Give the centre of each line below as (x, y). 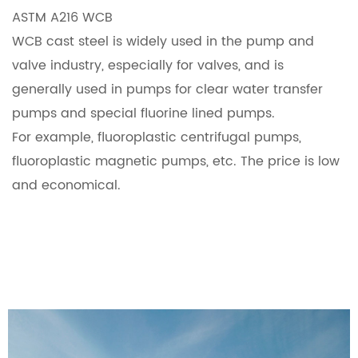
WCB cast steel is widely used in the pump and (163, 42)
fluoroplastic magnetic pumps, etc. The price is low (176, 161)
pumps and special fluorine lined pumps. (143, 113)
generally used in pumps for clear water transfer (167, 89)
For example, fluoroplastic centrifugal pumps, (157, 137)
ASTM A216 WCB (62, 18)
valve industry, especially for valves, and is (148, 66)
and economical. (66, 185)
